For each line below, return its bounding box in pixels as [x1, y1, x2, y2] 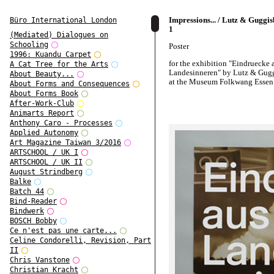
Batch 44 [10, 187, 44, 196]
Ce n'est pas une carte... [10, 226, 117, 235]
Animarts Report [10, 109, 74, 118]
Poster [169, 42, 189, 51]
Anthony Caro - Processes [10, 119, 113, 128]
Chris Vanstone [10, 256, 70, 265]
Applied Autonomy [10, 128, 78, 138]
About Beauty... [10, 70, 74, 79]
